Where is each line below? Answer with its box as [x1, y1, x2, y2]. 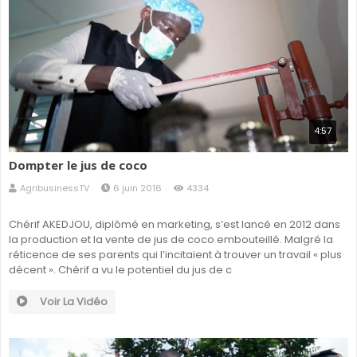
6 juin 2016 [113, 182, 162, 195]
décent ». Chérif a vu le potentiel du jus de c [9, 262, 232, 278]
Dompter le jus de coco [9, 157, 147, 174]
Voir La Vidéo [40, 294, 108, 310]
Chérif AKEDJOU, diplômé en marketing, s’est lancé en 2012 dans [9, 217, 340, 233]
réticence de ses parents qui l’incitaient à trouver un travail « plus [9, 247, 342, 263]
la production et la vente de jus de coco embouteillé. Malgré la [9, 232, 333, 248]
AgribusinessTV [20, 182, 89, 195]
